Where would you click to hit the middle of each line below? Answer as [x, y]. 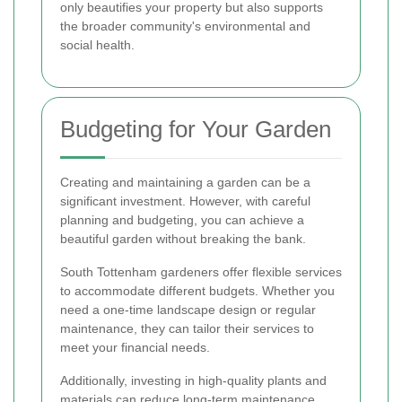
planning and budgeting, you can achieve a [182, 220]
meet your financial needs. [135, 347]
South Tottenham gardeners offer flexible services [201, 272]
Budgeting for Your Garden [196, 129]
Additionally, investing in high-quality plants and [193, 380]
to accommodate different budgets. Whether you [197, 291]
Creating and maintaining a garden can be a [185, 182]
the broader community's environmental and [185, 26]
